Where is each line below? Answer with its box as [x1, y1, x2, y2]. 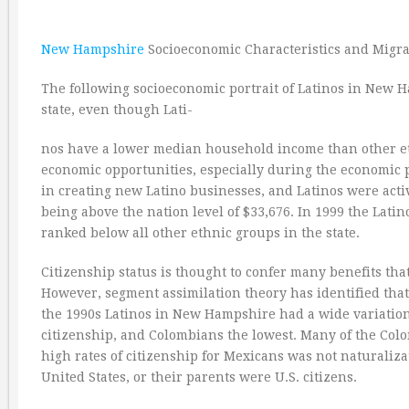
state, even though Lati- [41, 102, 193, 117]
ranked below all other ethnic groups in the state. [41, 225, 360, 240]
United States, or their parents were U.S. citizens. [41, 370, 357, 384]
